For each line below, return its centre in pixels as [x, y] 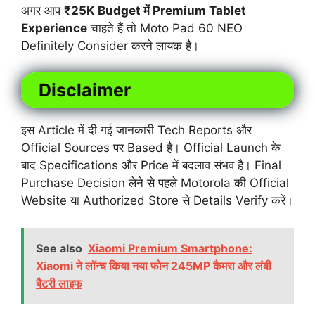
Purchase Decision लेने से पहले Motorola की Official [155, 183]
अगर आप [43, 10]
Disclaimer [85, 90]
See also [59, 248]
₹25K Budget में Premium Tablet [155, 10]
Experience [54, 28]
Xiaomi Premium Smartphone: [170, 248]
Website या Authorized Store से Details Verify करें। [157, 201]
